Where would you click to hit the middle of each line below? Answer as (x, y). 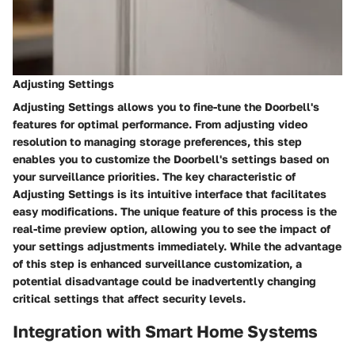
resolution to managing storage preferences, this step (157, 141)
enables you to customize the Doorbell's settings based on (171, 158)
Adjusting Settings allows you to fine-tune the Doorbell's (166, 106)
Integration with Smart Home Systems (165, 331)
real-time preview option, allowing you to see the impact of (172, 228)
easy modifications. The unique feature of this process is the (175, 211)
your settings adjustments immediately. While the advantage (177, 246)
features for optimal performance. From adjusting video (160, 124)
